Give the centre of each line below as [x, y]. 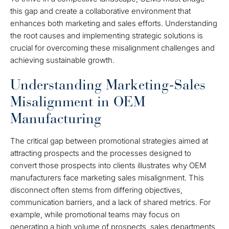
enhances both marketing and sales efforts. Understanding [114, 23]
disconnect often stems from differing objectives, [96, 190]
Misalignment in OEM [78, 102]
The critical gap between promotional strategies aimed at [109, 141]
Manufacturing [56, 119]
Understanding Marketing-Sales [108, 85]
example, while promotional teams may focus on [95, 214]
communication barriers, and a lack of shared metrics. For [110, 202]
